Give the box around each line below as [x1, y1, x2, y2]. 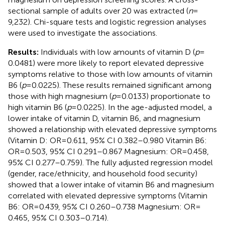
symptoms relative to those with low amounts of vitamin [8, 69, 212, 79]
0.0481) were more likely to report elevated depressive [8, 58, 204, 68]
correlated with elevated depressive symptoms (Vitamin [8, 190, 207, 200]
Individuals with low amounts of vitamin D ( [41, 47, 195, 57]
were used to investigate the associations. [8, 28, 157, 38]
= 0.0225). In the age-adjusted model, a [71, 102, 212, 112]
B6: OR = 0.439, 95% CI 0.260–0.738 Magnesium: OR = [8, 201, 201, 211]
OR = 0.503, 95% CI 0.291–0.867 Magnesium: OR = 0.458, [8, 146, 209, 156]
